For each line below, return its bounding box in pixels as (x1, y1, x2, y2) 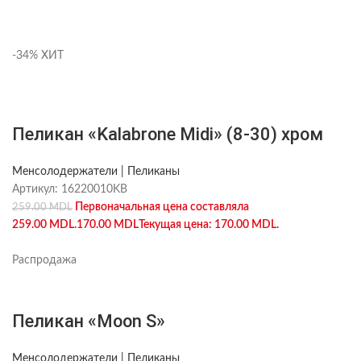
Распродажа (12, 255, 77, 266)
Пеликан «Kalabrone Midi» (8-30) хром (12, 124, 323, 144)
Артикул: (12, 184, 61, 195)
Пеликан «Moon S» (12, 311, 165, 331)
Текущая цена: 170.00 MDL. (139, 219, 279, 230)
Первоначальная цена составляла (75, 201, 249, 213)
